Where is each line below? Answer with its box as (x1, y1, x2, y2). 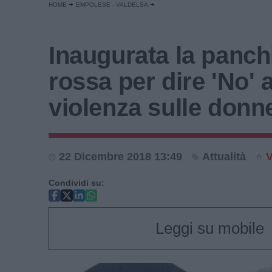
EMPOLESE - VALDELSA (76, 1, 148, 8)
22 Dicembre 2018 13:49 (59, 151, 182, 163)
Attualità (202, 151, 246, 163)
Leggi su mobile (155, 219, 264, 237)
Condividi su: (49, 178, 104, 188)
